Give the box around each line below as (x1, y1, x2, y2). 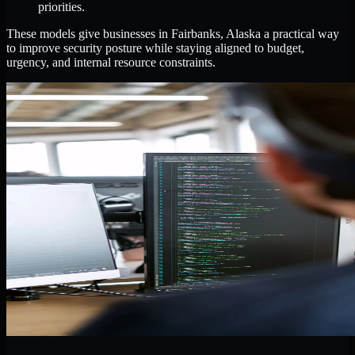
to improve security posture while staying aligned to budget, (6, 41, 304, 55)
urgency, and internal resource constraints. (6, 55, 216, 70)
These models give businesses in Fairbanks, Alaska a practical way (6, 27, 339, 41)
